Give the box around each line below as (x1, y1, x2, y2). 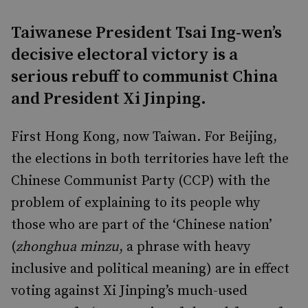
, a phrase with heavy (119, 239, 250, 256)
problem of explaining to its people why (11, 195, 260, 212)
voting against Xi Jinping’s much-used (11, 283, 247, 300)
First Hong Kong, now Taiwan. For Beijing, (11, 129, 277, 146)
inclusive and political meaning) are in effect (11, 261, 289, 278)
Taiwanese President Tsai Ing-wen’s (11, 23, 282, 43)
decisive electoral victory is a (11, 45, 238, 65)
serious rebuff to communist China (11, 67, 278, 87)
